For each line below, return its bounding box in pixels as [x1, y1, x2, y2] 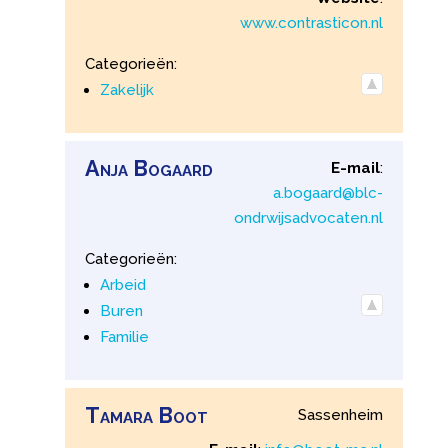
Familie [99, 328, 149, 347]
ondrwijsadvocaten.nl [234, 209, 384, 228]
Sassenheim [298, 406, 384, 425]
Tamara [84, 403, 153, 429]
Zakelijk [99, 81, 154, 100]
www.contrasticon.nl [240, 14, 384, 33]
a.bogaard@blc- [273, 184, 384, 203]
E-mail [331, 159, 381, 178]
